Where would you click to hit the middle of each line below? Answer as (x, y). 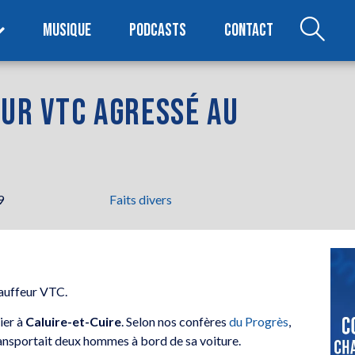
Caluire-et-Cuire (74, 322)
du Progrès (259, 322)
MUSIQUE (67, 30)
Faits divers (141, 199)
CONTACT (249, 30)
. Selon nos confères (176, 322)
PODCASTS (158, 30)
